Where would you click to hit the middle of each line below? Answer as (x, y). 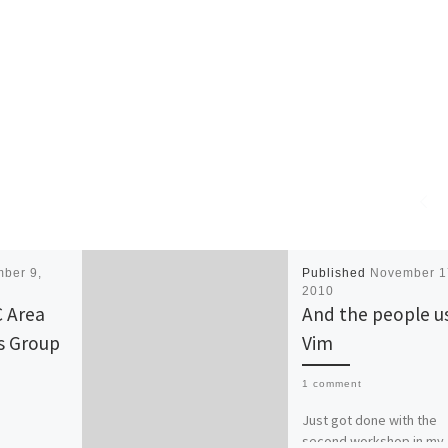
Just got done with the (369, 419)
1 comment (331, 384)
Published (335, 273)
